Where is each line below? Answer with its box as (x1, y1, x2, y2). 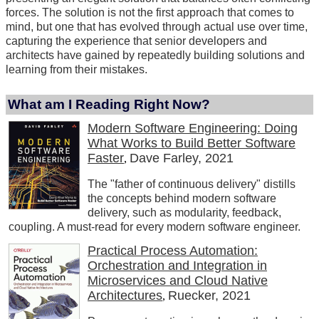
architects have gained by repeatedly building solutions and (6, 49, 305, 62)
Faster (88, 151, 124, 166)
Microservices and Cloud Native (88, 273, 268, 288)
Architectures (88, 288, 162, 303)
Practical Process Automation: (88, 244, 258, 258)
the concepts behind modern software (88, 192, 276, 205)
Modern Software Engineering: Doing (88, 121, 298, 136)
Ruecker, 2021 (168, 288, 251, 303)
